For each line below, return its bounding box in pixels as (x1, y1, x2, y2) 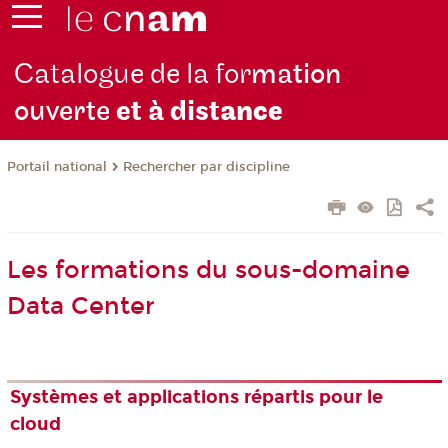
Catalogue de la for (14, 57, 252, 93)
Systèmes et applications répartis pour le (10, 386, 384, 409)
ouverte (14, 94, 117, 130)
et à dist (116, 94, 221, 130)
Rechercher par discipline (122, 159, 290, 176)
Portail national (6, 159, 107, 176)
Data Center (6, 292, 155, 321)
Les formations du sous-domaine (6, 256, 410, 285)
